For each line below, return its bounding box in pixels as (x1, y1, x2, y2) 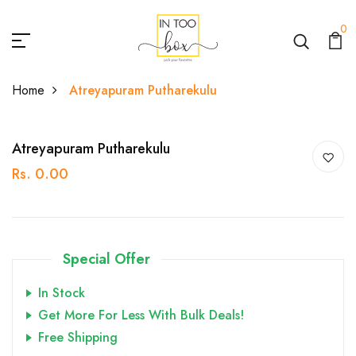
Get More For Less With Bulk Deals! (38, 306, 244, 324)
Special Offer (63, 249, 150, 269)
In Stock (38, 284, 85, 302)
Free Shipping (38, 328, 118, 346)
